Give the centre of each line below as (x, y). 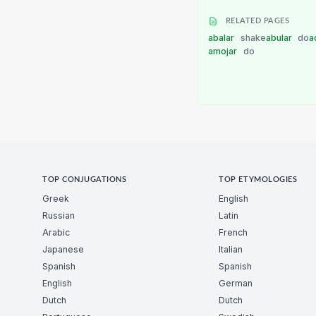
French (233, 232)
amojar (224, 51)
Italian (231, 249)
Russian (59, 215)
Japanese (63, 249)
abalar (222, 38)
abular (280, 38)
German (236, 283)
